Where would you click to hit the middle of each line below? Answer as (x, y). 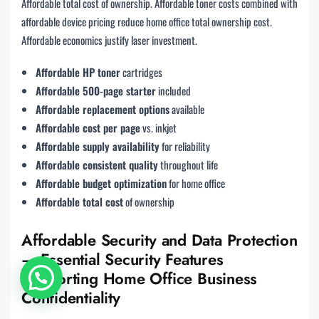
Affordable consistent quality (97, 164)
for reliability (185, 146)
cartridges (141, 72)
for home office (196, 183)
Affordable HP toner (78, 72)
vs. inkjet (158, 127)
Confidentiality (71, 298)
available (187, 109)
